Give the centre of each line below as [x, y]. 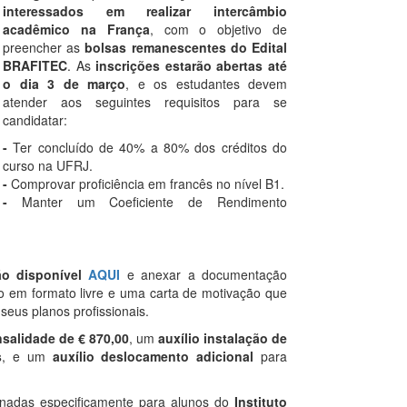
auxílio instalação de [223, 338]
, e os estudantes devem [206, 84]
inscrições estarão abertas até [189, 66]
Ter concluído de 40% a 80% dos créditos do [150, 148]
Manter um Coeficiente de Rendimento [154, 202]
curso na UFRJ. [48, 166]
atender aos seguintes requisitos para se [145, 102]
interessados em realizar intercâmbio [145, 11]
